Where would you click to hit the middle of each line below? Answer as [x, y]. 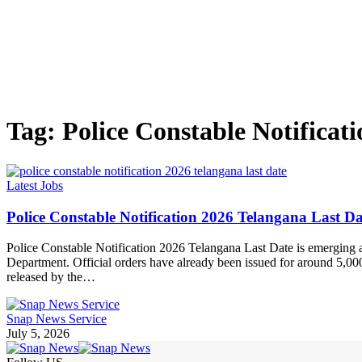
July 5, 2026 [38, 334]
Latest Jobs [35, 185]
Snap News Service [57, 319]
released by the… [51, 277]
